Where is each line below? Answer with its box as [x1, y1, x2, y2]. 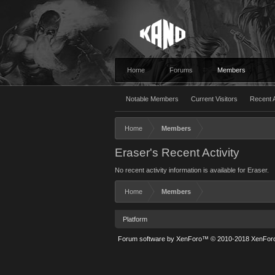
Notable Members [126, 95, 179, 103]
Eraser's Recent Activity [115, 146, 239, 159]
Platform [123, 215, 147, 223]
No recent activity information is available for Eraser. [115, 166, 269, 174]
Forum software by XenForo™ [118, 235, 211, 242]
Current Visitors [191, 95, 238, 103]
